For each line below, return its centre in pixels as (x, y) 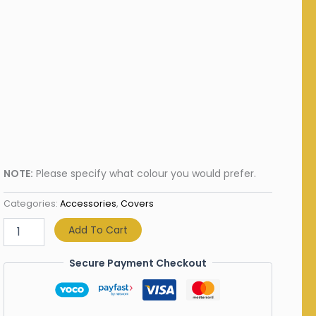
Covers (137, 203)
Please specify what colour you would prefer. (144, 173)
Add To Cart (98, 230)
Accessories (88, 203)
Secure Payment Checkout (138, 263)
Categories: (31, 203)
